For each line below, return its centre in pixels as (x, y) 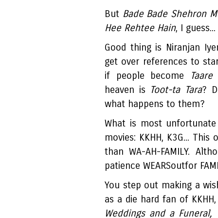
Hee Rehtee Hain (140, 28)
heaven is (127, 90)
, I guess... (196, 28)
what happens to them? (155, 104)
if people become (147, 76)
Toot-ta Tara (176, 90)
